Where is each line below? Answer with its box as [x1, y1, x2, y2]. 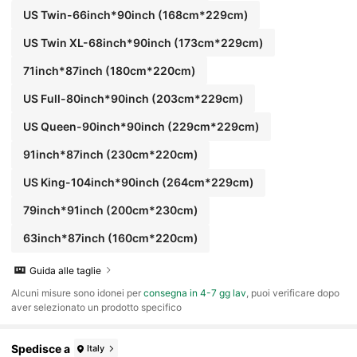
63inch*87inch [22, 231, 105, 245]
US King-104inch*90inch [22, 175, 159, 190]
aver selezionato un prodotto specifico [11, 301, 182, 314]
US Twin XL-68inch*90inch [22, 35, 171, 49]
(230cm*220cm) [103, 147, 198, 162]
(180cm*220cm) [102, 63, 196, 77]
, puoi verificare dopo [246, 287, 340, 300]
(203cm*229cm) [148, 91, 244, 105]
